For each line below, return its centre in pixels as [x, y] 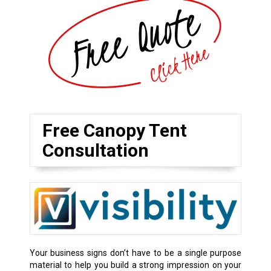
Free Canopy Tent [114, 130]
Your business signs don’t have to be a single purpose [135, 253]
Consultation [95, 150]
